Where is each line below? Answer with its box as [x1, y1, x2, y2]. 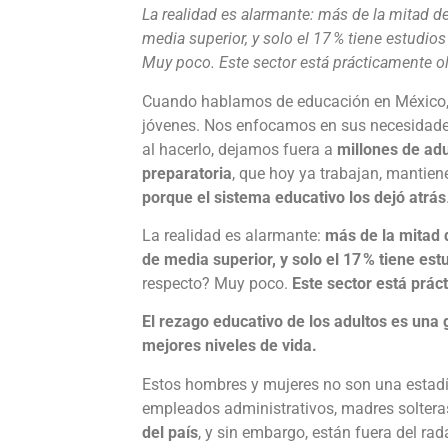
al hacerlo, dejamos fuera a [142, 139, 337, 159]
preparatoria [142, 163, 232, 183]
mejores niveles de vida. [142, 336, 317, 356]
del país [142, 422, 198, 442]
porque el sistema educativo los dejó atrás [142, 187, 446, 207]
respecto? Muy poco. [142, 274, 292, 294]
